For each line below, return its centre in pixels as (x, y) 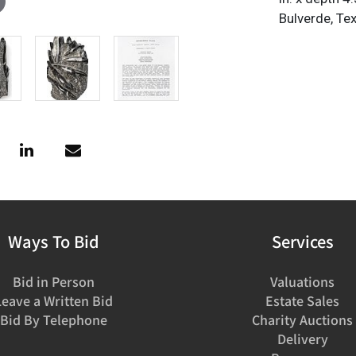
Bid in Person (53, 281)
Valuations (303, 281)
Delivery (302, 338)
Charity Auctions (303, 319)
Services (302, 241)
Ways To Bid (53, 241)
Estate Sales (303, 300)
